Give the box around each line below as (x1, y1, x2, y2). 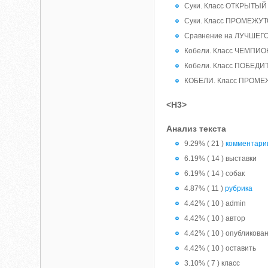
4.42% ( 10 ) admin (184, 199, 246, 208)
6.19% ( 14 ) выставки (184, 154, 257, 163)
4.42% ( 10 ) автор (184, 214, 246, 223)
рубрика (225, 184, 253, 193)
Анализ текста (166, 124, 227, 133)
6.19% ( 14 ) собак (184, 169, 245, 178)
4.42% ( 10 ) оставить (184, 244, 257, 252)
